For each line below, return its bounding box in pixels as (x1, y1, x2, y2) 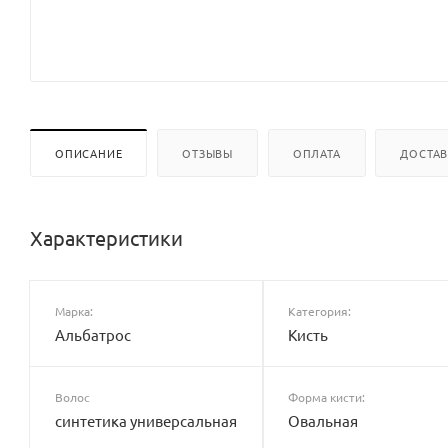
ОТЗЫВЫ (182, 144, 234, 161)
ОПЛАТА (292, 144, 341, 161)
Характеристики (30, 224, 183, 250)
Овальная (287, 410, 358, 430)
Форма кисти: (287, 388, 365, 405)
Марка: (55, 302, 93, 319)
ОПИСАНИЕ (55, 144, 123, 161)
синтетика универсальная (55, 410, 237, 430)
